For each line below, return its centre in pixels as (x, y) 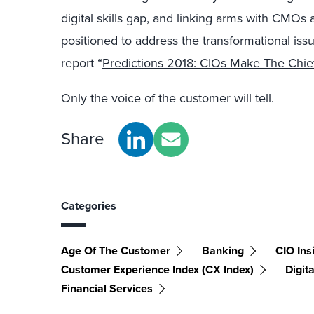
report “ (82, 63)
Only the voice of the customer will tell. (168, 98)
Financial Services (107, 288)
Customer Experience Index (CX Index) (157, 269)
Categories (89, 205)
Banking (223, 250)
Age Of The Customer (116, 250)
